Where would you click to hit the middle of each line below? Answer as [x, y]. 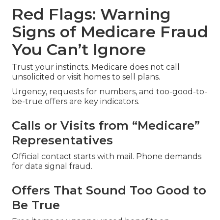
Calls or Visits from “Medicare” [106, 126]
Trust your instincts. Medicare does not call [96, 67]
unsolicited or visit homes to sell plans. [86, 77]
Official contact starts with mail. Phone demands [107, 157]
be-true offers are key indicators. [76, 102]
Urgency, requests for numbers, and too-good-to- [110, 92]
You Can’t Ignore [79, 50]
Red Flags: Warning [91, 14]
